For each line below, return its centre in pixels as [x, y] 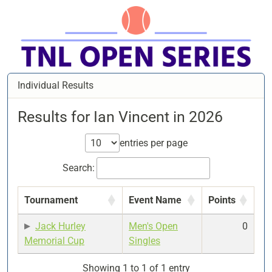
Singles [144, 241]
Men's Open [153, 226]
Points [222, 200]
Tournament [51, 200]
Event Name [155, 200]
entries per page [153, 143]
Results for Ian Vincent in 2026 [120, 117]
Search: [78, 168]
